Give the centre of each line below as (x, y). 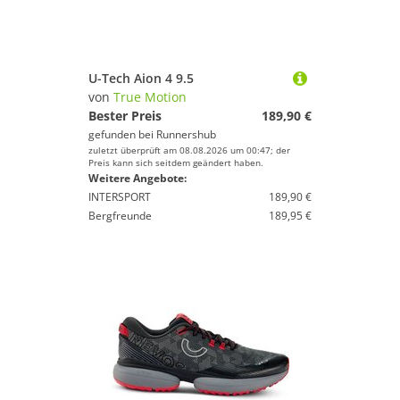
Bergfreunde (120, 216)
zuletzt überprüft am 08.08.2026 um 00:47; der (189, 150)
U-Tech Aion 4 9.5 (141, 78)
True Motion (150, 97)
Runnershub (186, 134)
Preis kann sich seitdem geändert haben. (176, 162)
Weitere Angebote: (137, 178)
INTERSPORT (120, 197)
